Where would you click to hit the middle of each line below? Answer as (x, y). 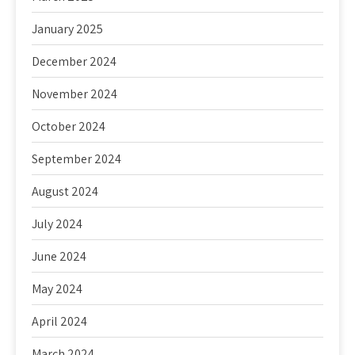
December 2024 (74, 61)
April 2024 (59, 321)
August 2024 (65, 191)
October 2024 (69, 126)
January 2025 (67, 29)
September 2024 (76, 159)
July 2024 (57, 224)
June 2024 (59, 256)
